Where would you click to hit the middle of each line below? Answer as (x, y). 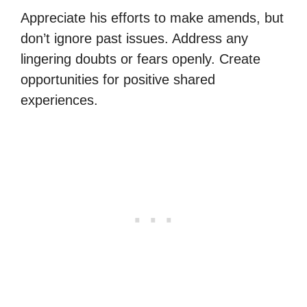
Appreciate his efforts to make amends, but (152, 17)
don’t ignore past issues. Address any (134, 38)
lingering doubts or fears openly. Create (140, 59)
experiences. (59, 100)
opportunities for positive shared (118, 79)
